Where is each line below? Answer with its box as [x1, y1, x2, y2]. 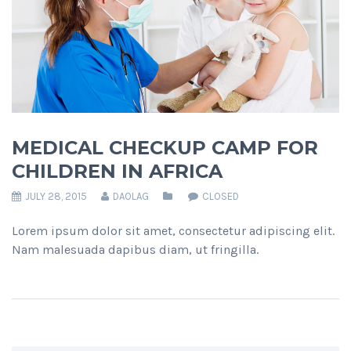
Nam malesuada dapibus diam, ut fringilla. [12, 242, 259, 258]
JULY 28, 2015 [23, 190, 87, 203]
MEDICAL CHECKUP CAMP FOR [12, 136, 318, 160]
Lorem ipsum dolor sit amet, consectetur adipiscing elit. [12, 223, 335, 239]
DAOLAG [110, 190, 149, 203]
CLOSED [202, 190, 239, 203]
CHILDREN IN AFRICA [12, 160, 223, 183]
